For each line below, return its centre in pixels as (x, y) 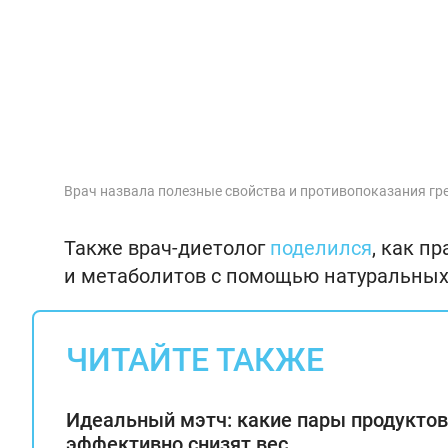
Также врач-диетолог (167, 248)
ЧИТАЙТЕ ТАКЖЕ (195, 360)
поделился (321, 248)
